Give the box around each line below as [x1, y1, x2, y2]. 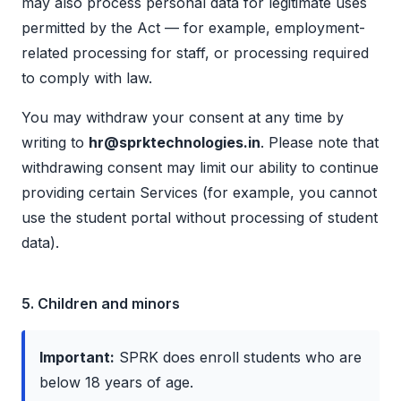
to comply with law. [21, 69, 152, 88]
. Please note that [260, 133, 379, 152]
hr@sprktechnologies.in [89, 133, 260, 152]
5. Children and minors [21, 294, 180, 313]
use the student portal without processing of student [21, 209, 378, 227]
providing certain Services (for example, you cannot [21, 183, 377, 202]
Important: [39, 348, 115, 367]
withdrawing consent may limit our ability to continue [21, 158, 379, 177]
